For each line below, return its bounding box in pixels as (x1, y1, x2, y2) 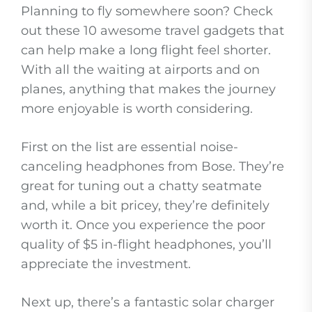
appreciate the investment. (21, 256, 191, 272)
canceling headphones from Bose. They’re (21, 159, 284, 175)
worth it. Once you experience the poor (21, 217, 265, 233)
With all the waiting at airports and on (21, 62, 260, 78)
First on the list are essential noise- (21, 139, 238, 155)
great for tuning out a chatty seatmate (21, 178, 262, 194)
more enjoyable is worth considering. (21, 101, 253, 117)
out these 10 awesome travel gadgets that (21, 23, 284, 39)
